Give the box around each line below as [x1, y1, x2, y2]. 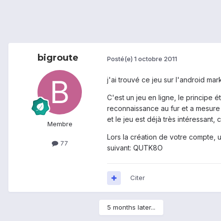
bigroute [37, 52, 78, 64]
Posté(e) [107, 54, 134, 63]
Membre [47, 120, 73, 128]
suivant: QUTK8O [107, 144, 163, 152]
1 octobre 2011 [134, 54, 177, 63]
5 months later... [107, 203, 155, 212]
